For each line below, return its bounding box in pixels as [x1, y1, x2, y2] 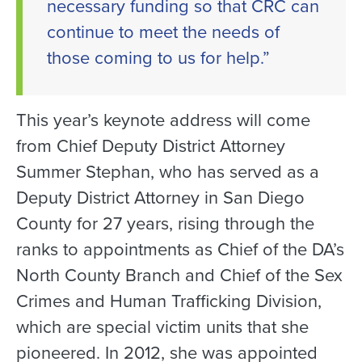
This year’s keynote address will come [16, 107, 310, 134]
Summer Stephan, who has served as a [16, 158, 319, 186]
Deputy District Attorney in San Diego [16, 184, 305, 212]
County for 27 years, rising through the [16, 210, 314, 238]
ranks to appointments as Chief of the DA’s [16, 236, 344, 263]
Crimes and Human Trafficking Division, [16, 288, 322, 315]
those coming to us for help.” [47, 44, 270, 72]
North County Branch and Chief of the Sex [16, 262, 343, 289]
